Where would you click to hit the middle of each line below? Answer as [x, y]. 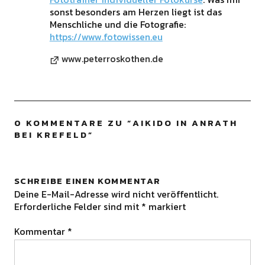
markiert [166, 206]
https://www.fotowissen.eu [106, 37]
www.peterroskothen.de [112, 59]
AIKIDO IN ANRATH [185, 123]
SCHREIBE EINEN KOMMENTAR [87, 181]
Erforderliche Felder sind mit [77, 206]
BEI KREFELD [51, 135]
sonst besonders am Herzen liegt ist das [135, 12]
